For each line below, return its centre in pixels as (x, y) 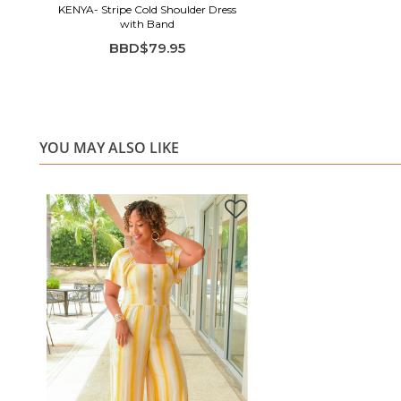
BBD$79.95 (147, 47)
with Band (147, 23)
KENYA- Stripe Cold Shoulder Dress (147, 9)
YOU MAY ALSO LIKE (109, 147)
